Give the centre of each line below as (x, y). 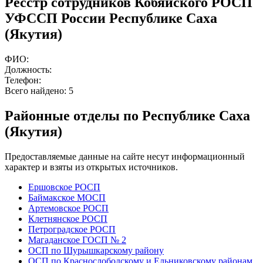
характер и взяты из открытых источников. (91, 167)
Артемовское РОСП (68, 208)
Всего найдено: (37, 91)
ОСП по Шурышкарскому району (96, 251)
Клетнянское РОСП (68, 219)
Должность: (28, 70)
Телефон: (23, 80)
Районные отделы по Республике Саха (127, 116)
